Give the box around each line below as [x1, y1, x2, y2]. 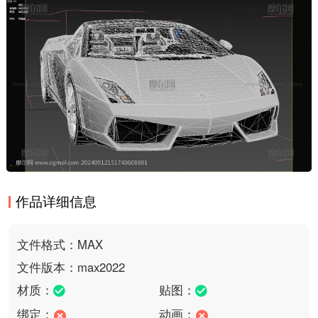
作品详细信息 [16, 190, 97, 210]
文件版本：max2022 [16, 258, 125, 275]
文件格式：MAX [16, 235, 103, 253]
